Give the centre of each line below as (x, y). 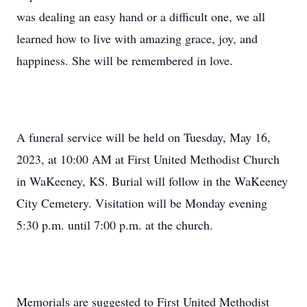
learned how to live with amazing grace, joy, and (137, 38)
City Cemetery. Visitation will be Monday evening (142, 203)
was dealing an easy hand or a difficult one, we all (141, 16)
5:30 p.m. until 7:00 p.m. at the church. (115, 225)
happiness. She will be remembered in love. (125, 60)
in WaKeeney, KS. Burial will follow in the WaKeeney (152, 181)
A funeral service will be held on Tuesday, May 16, (144, 137)
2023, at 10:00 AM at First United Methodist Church (148, 159)
